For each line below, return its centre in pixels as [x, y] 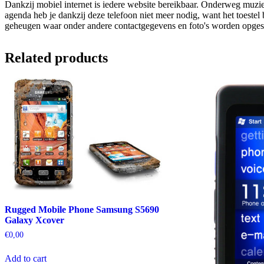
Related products [56, 57]
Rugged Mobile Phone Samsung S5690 [82, 209]
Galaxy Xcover [34, 220]
